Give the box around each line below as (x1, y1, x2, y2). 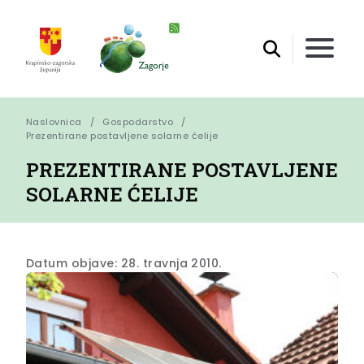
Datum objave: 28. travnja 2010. (26, 255, 222, 272)
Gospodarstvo (102, 115, 174, 129)
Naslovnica (26, 115, 82, 129)
